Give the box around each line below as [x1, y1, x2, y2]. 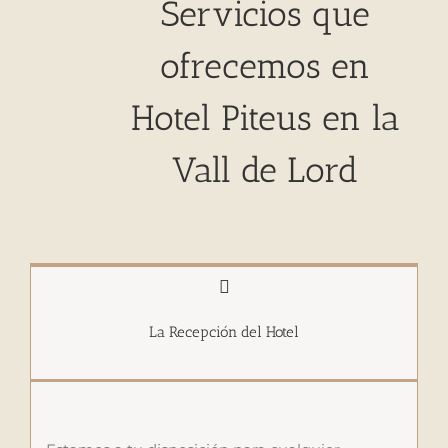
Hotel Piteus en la [130, 96, 400, 139]
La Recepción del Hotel [149, 322, 299, 341]
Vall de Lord [172, 148, 358, 191]
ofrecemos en [160, 44, 370, 87]
